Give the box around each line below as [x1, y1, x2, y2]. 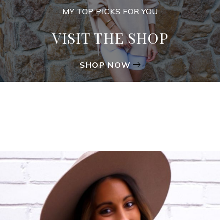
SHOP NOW [79, 59, 131, 70]
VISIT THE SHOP [52, 27, 168, 48]
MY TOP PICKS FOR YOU [62, 6, 158, 16]
